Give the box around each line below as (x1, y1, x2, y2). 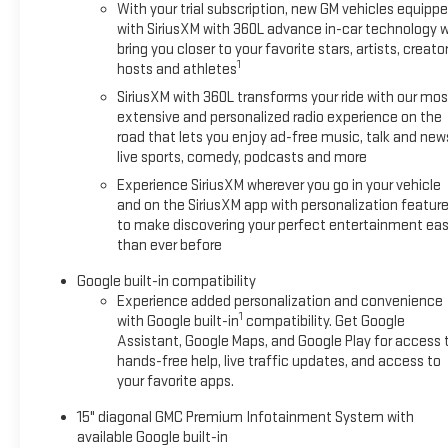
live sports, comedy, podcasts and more (116, 147, 367, 167)
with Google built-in (116, 311, 239, 331)
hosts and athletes (116, 59, 237, 79)
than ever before (116, 235, 222, 255)
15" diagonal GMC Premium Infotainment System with (76, 407, 414, 427)
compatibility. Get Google (242, 311, 405, 331)
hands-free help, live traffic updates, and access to (116, 351, 441, 371)
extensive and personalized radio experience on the (116, 107, 442, 127)
